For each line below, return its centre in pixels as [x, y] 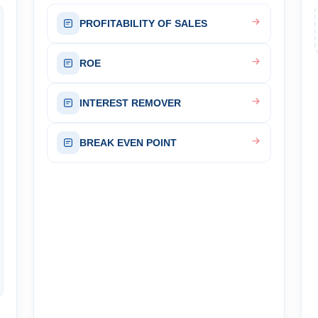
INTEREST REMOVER [130, 103]
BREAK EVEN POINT [128, 143]
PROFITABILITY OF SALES [143, 23]
